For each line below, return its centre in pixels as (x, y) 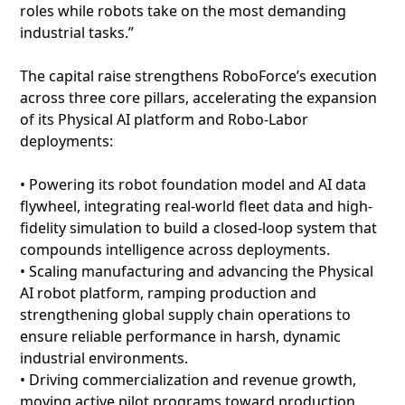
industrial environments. (104, 358)
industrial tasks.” (77, 33)
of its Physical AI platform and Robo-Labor (164, 119)
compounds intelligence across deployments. (175, 250)
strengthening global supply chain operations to (185, 315)
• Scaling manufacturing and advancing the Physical (197, 271)
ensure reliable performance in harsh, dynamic (180, 336)
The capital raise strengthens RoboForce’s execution (198, 76)
